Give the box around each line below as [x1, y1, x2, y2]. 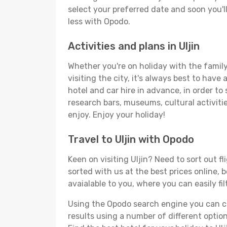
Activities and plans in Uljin [68, 40, 200, 52]
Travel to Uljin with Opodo [68, 133, 194, 145]
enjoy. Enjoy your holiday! [68, 110, 165, 120]
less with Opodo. [68, 17, 130, 26]
